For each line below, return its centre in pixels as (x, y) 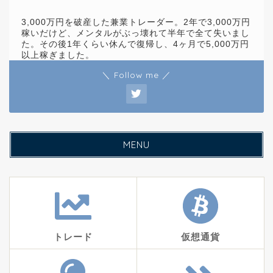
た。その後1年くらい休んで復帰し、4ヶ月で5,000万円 (135, 44)
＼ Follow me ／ (136, 75)
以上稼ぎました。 (58, 55)
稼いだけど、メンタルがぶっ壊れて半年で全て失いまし (136, 34)
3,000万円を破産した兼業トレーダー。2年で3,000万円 (136, 23)
